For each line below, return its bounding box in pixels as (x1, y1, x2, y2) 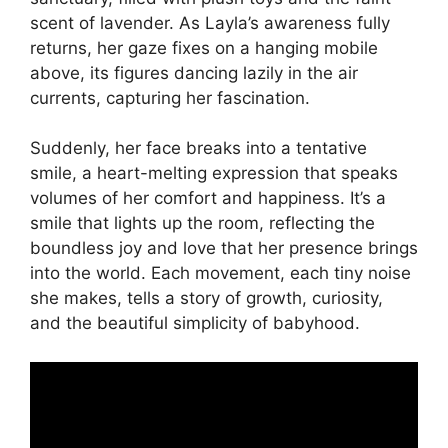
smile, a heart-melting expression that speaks (30, 163, 398, 183)
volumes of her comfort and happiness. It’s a (30, 188, 386, 208)
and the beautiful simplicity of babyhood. (30, 313, 360, 333)
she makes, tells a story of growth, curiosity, (30, 288, 383, 308)
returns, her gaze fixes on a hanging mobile (30, 37, 378, 58)
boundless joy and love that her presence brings (30, 238, 418, 258)
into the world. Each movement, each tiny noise (30, 263, 411, 283)
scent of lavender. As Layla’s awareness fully (30, 12, 390, 33)
